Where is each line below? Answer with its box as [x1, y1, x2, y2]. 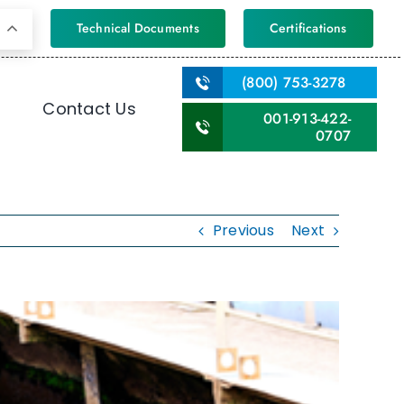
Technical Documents [76, 19, 199, 37]
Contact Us [42, 97, 136, 120]
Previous [212, 220, 274, 241]
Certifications [269, 19, 347, 37]
